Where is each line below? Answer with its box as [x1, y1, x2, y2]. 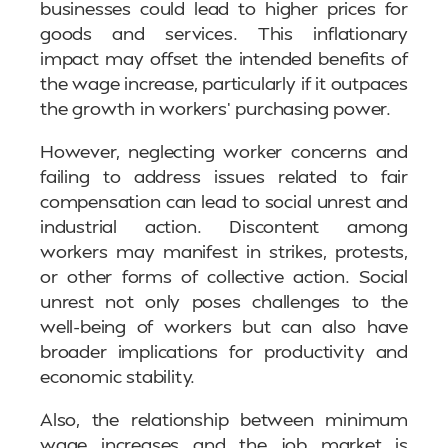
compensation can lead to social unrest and [40, 189, 408, 213]
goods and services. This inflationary [40, 21, 408, 45]
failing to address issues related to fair [40, 164, 408, 188]
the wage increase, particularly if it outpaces [40, 71, 408, 95]
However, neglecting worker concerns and [40, 139, 408, 163]
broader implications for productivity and [40, 339, 408, 363]
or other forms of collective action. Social [40, 264, 408, 288]
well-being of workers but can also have [40, 314, 408, 338]
